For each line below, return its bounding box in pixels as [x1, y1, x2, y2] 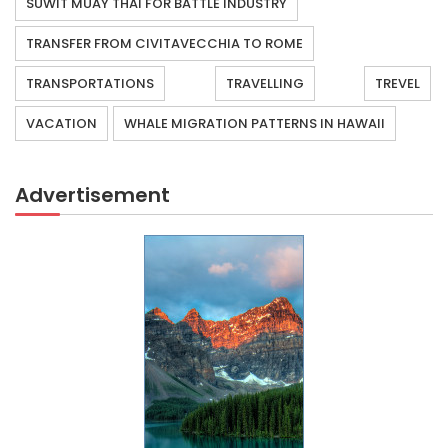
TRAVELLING [225, 73, 304, 93]
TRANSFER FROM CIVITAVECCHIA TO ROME [26, 33, 303, 53]
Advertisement [15, 180, 170, 209]
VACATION [26, 113, 97, 133]
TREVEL [375, 73, 420, 93]
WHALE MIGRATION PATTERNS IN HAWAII [124, 113, 385, 133]
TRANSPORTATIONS [26, 73, 154, 93]
